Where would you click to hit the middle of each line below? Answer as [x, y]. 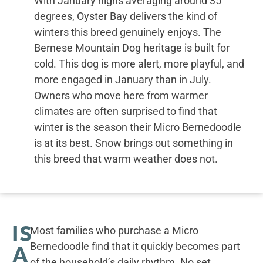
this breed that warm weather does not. [126, 159]
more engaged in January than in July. [122, 80]
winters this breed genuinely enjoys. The [127, 32]
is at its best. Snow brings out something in [133, 143]
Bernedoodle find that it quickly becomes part [135, 246]
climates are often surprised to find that [125, 112]
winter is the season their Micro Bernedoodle [137, 127]
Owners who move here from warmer [121, 96]
